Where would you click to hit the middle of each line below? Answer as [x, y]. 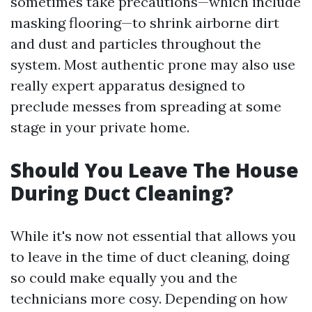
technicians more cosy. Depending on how [149, 298]
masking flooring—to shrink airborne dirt [145, 22]
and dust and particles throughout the [136, 43]
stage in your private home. [100, 127]
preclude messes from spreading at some [146, 106]
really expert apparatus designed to [128, 85]
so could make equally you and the [124, 277]
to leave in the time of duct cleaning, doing [150, 256]
